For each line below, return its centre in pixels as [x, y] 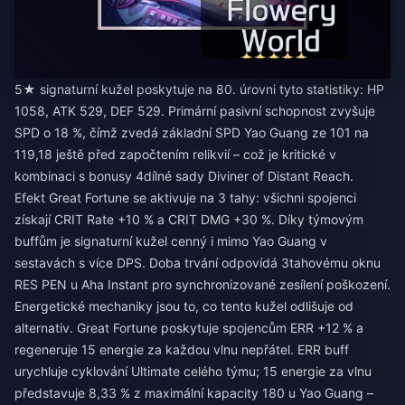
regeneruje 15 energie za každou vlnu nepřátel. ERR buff [182, 349]
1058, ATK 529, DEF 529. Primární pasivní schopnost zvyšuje [195, 111]
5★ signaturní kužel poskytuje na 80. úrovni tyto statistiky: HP [199, 89]
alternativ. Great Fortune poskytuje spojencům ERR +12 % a [189, 328]
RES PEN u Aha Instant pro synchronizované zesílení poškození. [202, 284]
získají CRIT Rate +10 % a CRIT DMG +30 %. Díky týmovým [189, 219]
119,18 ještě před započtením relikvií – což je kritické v [175, 154]
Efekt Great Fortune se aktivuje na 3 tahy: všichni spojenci [185, 198]
